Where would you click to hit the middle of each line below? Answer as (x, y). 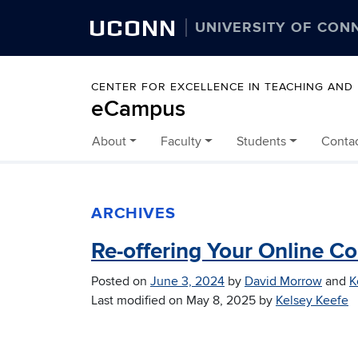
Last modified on (139, 301)
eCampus (138, 109)
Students (261, 142)
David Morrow (283, 282)
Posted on (121, 282)
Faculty (181, 142)
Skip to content (121, 150)
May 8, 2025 (221, 301)
